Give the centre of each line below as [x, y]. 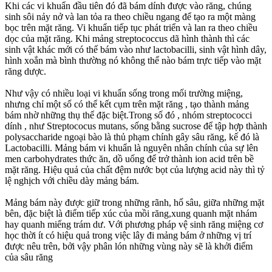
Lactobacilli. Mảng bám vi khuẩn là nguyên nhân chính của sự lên [131, 148]
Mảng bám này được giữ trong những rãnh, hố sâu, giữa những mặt [134, 202]
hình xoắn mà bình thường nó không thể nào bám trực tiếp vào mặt [133, 60]
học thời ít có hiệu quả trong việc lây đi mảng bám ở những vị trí [128, 235]
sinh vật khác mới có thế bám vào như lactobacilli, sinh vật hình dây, [136, 49]
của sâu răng [29, 257]
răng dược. [25, 71]
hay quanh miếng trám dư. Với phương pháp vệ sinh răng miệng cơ [134, 224]
